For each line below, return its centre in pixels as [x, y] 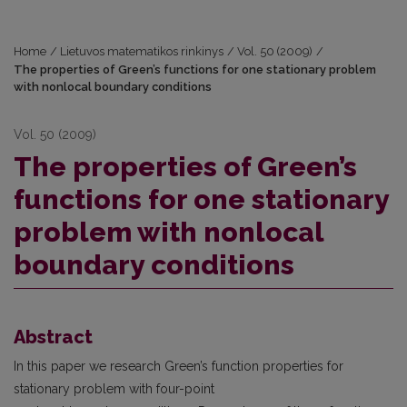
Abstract [53, 338]
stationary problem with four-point [114, 389]
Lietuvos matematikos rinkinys [142, 52]
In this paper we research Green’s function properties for [179, 367]
